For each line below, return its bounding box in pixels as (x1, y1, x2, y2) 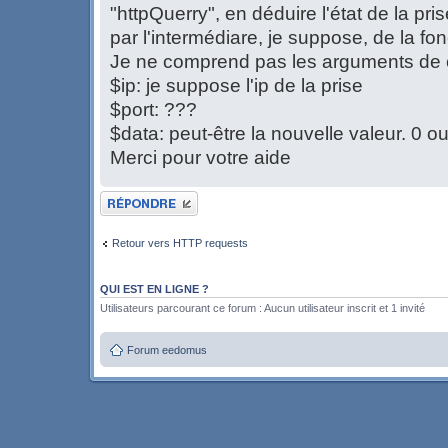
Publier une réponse (100, 191, 197, 204)
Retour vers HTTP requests (112, 236, 248, 249)
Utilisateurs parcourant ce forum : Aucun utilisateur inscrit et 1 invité (100, 302, 425, 315)
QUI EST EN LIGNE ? (100, 283, 209, 296)
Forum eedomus (127, 343, 207, 356)
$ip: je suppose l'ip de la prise (110, 75, 363, 97)
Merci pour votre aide (110, 147, 291, 169)
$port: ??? (110, 99, 197, 121)
